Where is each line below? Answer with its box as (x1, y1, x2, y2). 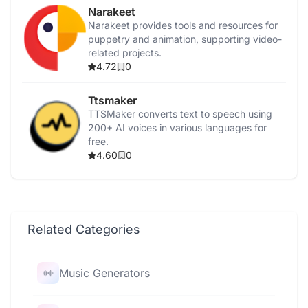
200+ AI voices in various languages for (88, 121, 267, 133)
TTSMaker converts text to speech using (88, 107, 272, 120)
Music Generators (59, 265, 150, 280)
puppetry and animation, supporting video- (88, 32, 282, 45)
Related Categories (27, 221, 140, 236)
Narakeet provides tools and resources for (88, 19, 278, 31)
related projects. (88, 46, 162, 58)
